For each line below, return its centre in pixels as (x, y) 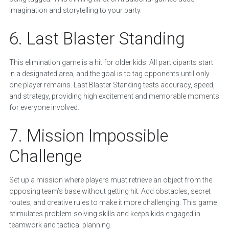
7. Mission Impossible (88, 136)
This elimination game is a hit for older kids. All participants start (111, 63)
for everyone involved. (44, 108)
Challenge (45, 156)
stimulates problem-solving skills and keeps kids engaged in (105, 214)
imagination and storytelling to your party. (75, 10)
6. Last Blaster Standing (97, 39)
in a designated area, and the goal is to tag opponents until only (109, 74)
